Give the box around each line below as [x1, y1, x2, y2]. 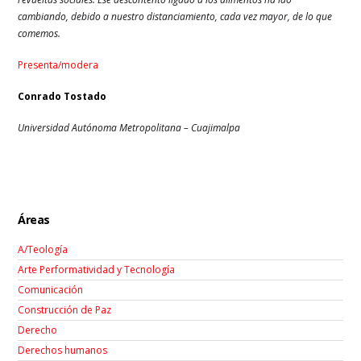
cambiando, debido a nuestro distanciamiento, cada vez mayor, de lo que [18, 10, 333, 24]
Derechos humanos [18, 343, 108, 358]
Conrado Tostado [18, 89, 107, 104]
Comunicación [18, 283, 84, 297]
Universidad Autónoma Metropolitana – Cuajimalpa [18, 121, 241, 135]
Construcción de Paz [18, 303, 112, 317]
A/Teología [18, 243, 68, 257]
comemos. [18, 27, 61, 41]
